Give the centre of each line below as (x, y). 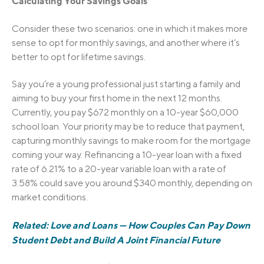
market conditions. (50, 197)
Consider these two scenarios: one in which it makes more (130, 28)
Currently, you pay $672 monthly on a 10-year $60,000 (125, 113)
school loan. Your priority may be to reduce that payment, (128, 127)
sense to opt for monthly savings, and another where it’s (126, 42)
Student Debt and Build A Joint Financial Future (116, 240)
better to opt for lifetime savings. (79, 57)
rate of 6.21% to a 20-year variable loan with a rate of (119, 169)
